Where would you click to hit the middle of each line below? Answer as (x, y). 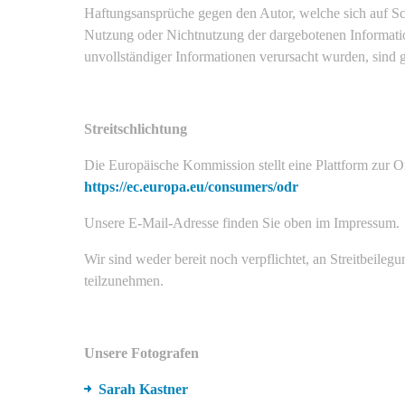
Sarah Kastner (143, 389)
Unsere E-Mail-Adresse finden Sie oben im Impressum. (242, 222)
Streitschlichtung (136, 128)
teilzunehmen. (124, 280)
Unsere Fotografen (141, 353)
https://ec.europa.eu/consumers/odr (191, 186)
